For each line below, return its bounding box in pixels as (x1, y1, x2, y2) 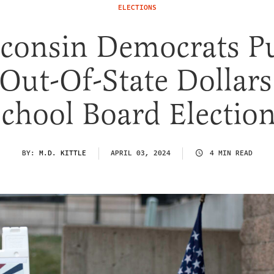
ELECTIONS (117, 2, 157, 13)
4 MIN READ (209, 147, 253, 158)
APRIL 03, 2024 (110, 147, 171, 158)
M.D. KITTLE (39, 147, 86, 158)
